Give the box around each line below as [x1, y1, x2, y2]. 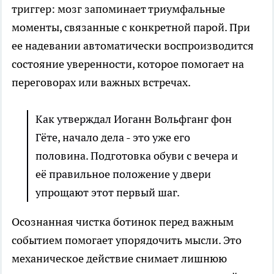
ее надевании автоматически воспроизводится [12, 39, 254, 53]
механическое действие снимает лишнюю [12, 251, 227, 266]
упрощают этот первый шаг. [35, 185, 180, 200]
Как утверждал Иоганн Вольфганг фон [35, 112, 232, 127]
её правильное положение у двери [35, 167, 211, 182]
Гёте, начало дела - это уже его [35, 130, 190, 145]
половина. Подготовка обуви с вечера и [35, 149, 238, 163]
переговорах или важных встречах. [12, 75, 191, 90]
